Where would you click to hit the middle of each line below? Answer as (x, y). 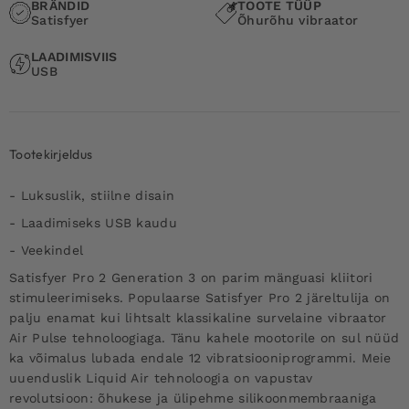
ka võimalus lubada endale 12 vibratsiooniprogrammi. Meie (200, 357)
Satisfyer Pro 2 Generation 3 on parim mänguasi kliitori (191, 277)
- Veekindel (47, 250)
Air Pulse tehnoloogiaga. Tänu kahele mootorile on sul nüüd (204, 337)
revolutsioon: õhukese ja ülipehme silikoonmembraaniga (193, 398)
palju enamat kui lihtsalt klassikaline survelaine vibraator (198, 317)
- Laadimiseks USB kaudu (93, 222)
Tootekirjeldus (51, 154)
